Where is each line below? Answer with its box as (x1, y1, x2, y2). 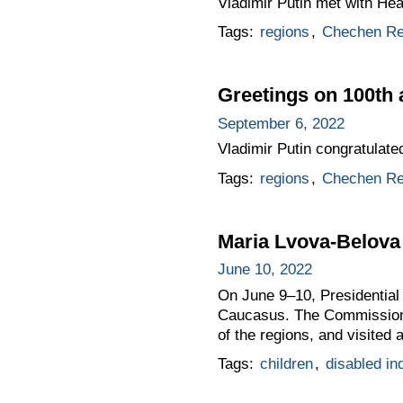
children (259, 355, 313, 373)
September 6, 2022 (217, 114, 345, 132)
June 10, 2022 (217, 261, 312, 279)
